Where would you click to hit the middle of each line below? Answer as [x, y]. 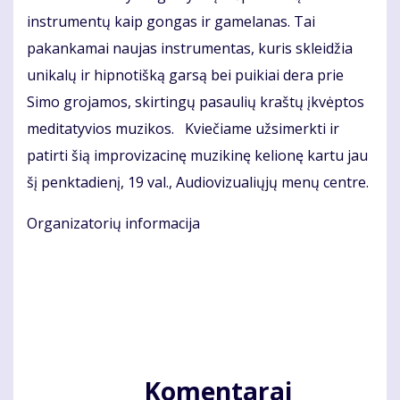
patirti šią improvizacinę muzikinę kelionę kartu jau [197, 156]
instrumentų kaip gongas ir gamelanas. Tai [171, 22]
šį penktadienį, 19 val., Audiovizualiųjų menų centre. [198, 183]
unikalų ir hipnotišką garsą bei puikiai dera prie [185, 75]
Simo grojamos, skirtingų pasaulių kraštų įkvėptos [196, 102]
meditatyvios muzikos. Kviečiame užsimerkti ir [183, 129]
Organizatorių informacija [113, 224]
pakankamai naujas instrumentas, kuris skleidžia [190, 49]
